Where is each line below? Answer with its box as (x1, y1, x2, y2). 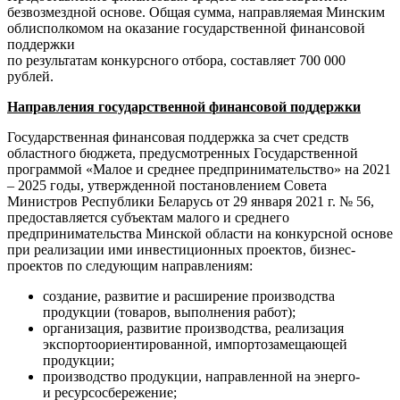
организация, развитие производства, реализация (43, 320, 344, 336)
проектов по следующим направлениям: (7, 257, 253, 273)
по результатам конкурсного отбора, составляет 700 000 (7, 52, 346, 68)
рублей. (7, 68, 54, 84)
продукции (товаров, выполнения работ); (43, 304, 296, 320)
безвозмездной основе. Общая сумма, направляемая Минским (7, 4, 385, 20)
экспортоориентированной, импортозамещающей (43, 336, 347, 352)
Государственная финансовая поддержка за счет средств (7, 129, 349, 145)
